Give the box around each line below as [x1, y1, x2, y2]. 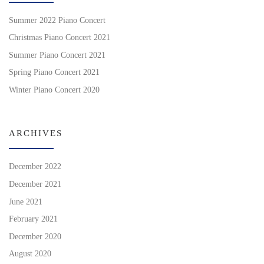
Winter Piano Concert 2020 [9, 85, 100, 95]
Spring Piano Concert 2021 [9, 68, 100, 77]
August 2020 [9, 249, 51, 259]
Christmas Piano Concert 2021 [9, 33, 110, 42]
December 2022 [9, 162, 61, 171]
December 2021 [9, 180, 61, 189]
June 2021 [9, 197, 42, 206]
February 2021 [9, 214, 58, 224]
